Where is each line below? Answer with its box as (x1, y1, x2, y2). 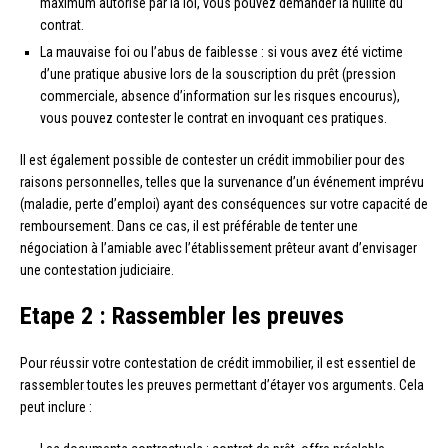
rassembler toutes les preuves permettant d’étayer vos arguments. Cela (20, 376, 424, 393)
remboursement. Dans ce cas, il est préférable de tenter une (20, 217, 358, 234)
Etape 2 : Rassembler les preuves (20, 301, 344, 330)
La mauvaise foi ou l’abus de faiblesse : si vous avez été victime (40, 43, 403, 60)
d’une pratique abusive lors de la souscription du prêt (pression (40, 65, 396, 82)
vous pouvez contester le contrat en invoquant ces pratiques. (40, 109, 387, 126)
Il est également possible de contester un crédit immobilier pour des (20, 151, 405, 168)
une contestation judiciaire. (20, 261, 174, 278)
